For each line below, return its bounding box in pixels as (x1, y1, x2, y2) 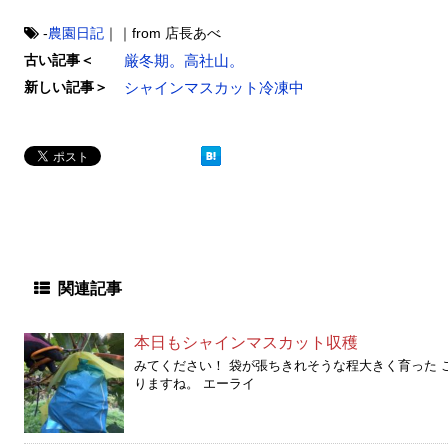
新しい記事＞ (24, 78, 108, 95)
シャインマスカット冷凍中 (124, 78, 304, 96)
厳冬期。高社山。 (124, 51, 244, 69)
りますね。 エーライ (134, 375, 255, 391)
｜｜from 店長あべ (104, 24, 221, 41)
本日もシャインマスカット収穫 (134, 333, 358, 351)
